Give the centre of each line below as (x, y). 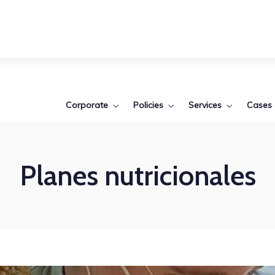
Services (205, 105)
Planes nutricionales (137, 176)
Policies (148, 105)
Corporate (87, 105)
